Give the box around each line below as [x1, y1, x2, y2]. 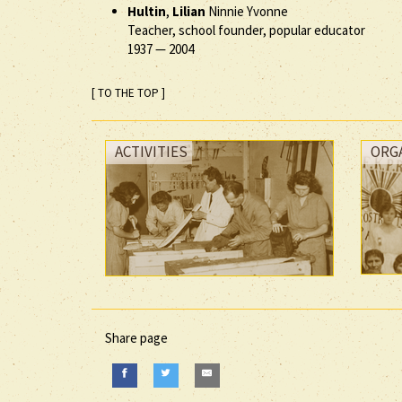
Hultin [127, 2, 166, 20]
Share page [105, 328, 168, 346]
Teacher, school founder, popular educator [127, 21, 365, 39]
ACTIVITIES [115, 141, 188, 162]
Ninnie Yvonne [205, 2, 288, 20]
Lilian [172, 2, 205, 20]
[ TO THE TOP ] [92, 84, 165, 100]
